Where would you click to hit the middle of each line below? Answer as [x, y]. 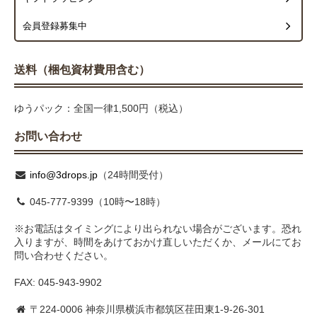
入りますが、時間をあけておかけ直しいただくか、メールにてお [158, 242]
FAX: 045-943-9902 [58, 283]
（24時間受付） [133, 175]
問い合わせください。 [64, 256]
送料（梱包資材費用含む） [82, 70]
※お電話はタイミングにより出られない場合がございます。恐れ [158, 229]
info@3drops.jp [62, 175]
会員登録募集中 [55, 27]
